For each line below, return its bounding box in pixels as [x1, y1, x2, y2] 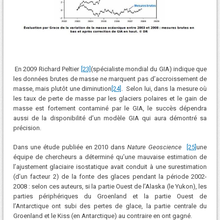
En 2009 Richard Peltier [15, 65, 81, 73]
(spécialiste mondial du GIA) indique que [90, 65, 207, 73]
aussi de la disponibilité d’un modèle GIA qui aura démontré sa [13, 114, 207, 122]
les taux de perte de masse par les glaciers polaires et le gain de [13, 94, 207, 102]
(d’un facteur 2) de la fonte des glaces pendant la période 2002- [13, 173, 207, 181]
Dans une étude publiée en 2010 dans [13, 143, 128, 151]
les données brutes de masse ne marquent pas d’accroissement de [13, 75, 207, 82]
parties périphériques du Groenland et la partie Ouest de [13, 192, 207, 200]
